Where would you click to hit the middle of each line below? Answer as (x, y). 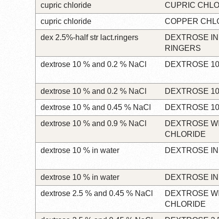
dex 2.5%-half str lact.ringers (89, 37)
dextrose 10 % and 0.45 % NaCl (96, 107)
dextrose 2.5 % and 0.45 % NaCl (97, 193)
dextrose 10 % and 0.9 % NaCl (94, 123)
